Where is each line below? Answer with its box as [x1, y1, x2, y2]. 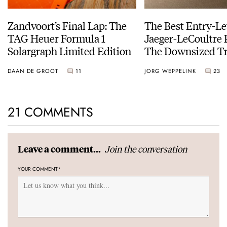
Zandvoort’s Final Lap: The [8, 18, 127, 33]
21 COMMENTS [8, 103, 93, 122]
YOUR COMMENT [18, 165, 58, 173]
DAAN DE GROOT [8, 66, 58, 75]
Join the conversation [105, 142, 187, 156]
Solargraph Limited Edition [8, 43, 131, 58]
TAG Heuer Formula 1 [8, 30, 105, 46]
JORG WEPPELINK [144, 66, 196, 75]
